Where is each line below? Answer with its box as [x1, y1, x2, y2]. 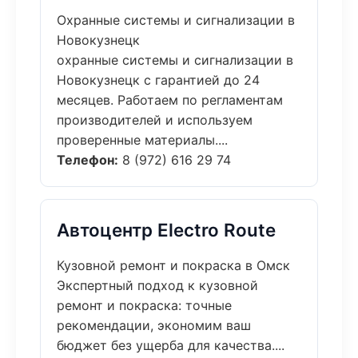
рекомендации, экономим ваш [57, 317, 251, 333]
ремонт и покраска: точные [57, 297, 232, 313]
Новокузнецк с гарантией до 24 [57, 72, 260, 88]
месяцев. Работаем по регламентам [57, 92, 283, 108]
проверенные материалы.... [57, 132, 228, 148]
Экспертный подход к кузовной [57, 277, 258, 293]
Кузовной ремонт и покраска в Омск [57, 257, 290, 273]
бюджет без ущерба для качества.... [57, 337, 284, 353]
